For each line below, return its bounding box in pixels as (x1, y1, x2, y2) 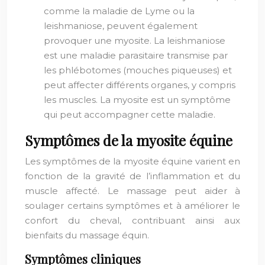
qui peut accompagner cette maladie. (44, 109, 215, 120)
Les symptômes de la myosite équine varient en (25, 156, 240, 167)
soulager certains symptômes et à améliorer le (25, 200, 240, 211)
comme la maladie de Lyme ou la (44, 5, 195, 17)
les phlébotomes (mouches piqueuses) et (44, 64, 232, 76)
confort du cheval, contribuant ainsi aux (25, 215, 240, 226)
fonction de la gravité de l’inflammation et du (25, 170, 240, 182)
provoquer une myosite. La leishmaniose (44, 35, 225, 46)
